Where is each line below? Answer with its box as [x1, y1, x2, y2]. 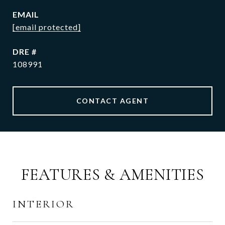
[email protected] [13, 22, 81, 32]
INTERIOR [13, 198, 74, 210]
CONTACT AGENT [76, 96, 149, 105]
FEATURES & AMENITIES [21, 165, 204, 184]
